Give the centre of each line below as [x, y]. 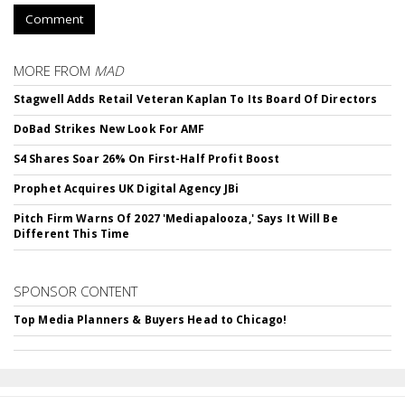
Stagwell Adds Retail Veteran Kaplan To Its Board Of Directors [196, 99]
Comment [54, 19]
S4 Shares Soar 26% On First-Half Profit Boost [147, 159]
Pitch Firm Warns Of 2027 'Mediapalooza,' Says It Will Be [176, 218]
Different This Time [72, 234]
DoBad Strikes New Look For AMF [109, 129]
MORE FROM [54, 71]
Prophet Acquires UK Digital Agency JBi [127, 188]
